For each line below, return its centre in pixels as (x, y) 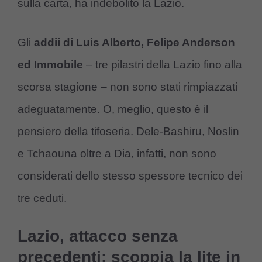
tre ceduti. (42, 198)
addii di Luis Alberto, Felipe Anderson (135, 42)
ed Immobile (50, 64)
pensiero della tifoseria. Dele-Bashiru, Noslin (128, 131)
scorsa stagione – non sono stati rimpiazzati (127, 87)
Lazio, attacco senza (98, 236)
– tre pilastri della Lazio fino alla (163, 64)
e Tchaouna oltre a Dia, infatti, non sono (117, 153)
